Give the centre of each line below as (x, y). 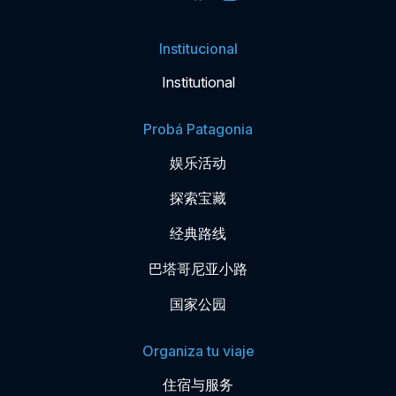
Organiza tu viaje (198, 351)
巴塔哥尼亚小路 (198, 269)
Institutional (198, 83)
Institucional (198, 49)
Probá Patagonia (198, 129)
